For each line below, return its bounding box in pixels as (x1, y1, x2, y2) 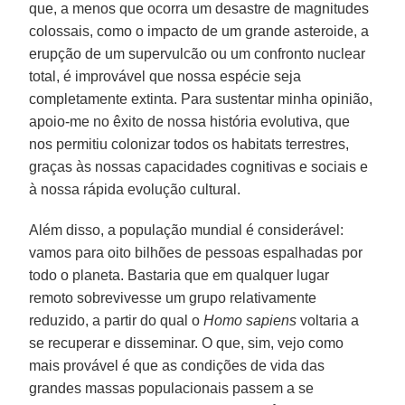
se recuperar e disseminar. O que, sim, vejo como (29, 334, 344, 351)
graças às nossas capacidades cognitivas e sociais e (29, 158, 369, 174)
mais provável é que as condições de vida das (29, 357, 325, 373)
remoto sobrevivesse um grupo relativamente (29, 289, 317, 306)
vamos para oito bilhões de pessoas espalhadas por (29, 244, 363, 260)
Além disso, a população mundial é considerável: (29, 221, 344, 238)
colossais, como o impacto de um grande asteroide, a (29, 23, 370, 39)
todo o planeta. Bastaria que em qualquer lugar (29, 267, 330, 283)
